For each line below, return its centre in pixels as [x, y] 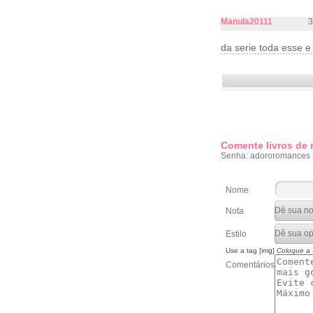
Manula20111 [247, 22]
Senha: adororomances [265, 156]
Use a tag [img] [251, 250]
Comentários [250, 265]
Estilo [236, 234]
